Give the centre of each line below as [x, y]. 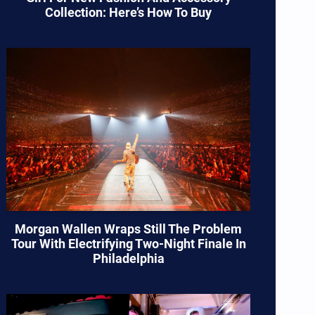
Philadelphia [128, 258]
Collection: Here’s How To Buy [129, 13]
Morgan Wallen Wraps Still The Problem [129, 229]
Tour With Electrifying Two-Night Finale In [128, 243]
